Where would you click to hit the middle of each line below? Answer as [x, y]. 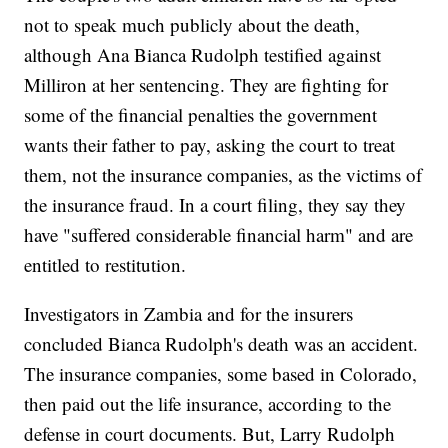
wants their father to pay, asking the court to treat [210, 145]
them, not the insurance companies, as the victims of [223, 175]
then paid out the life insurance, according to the [208, 404]
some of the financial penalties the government [201, 115]
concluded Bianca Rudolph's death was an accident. [221, 344]
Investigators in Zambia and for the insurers [189, 314]
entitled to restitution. [105, 265]
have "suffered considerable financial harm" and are [219, 235]
